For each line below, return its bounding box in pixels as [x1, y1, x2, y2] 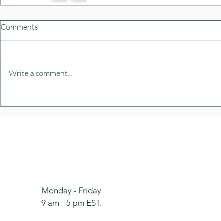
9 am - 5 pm [41, 198, 86, 208]
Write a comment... [9, 68, 72, 78]
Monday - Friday [41, 185, 101, 196]
